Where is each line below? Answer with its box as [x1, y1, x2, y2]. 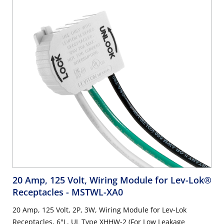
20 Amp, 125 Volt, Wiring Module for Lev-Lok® [12, 173, 211, 186]
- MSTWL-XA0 [66, 185, 123, 198]
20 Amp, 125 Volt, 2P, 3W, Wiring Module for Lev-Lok [12, 204, 186, 214]
